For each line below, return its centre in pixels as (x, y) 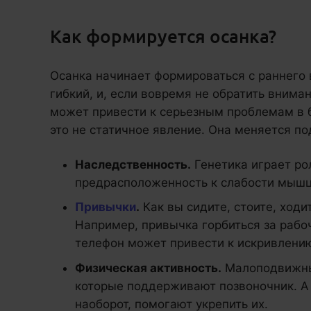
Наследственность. (133, 164)
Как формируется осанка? (163, 35)
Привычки (106, 207)
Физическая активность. (148, 268)
